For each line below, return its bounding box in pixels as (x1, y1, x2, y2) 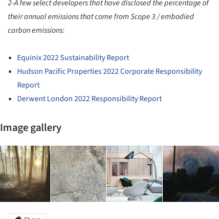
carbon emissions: (8, 25, 65, 36)
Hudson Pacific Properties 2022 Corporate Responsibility (17, 66, 202, 77)
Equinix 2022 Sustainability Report (17, 52, 130, 64)
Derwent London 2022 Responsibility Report (17, 93, 162, 105)
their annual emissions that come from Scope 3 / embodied (8, 11, 194, 22)
